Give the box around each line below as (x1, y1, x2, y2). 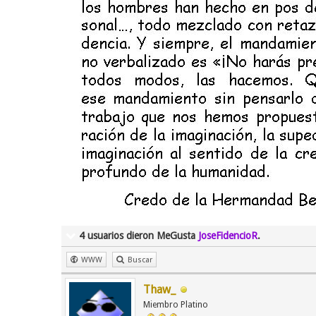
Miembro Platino (143, 300, 208, 310)
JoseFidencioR (198, 230, 257, 241)
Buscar (128, 255, 152, 265)
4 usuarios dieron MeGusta (79, 230, 198, 241)
